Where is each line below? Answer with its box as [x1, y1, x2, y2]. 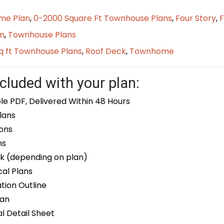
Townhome [129, 45, 174, 57]
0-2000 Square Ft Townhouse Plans [33, 12, 172, 24]
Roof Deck [85, 45, 126, 57]
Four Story [175, 12, 216, 24]
